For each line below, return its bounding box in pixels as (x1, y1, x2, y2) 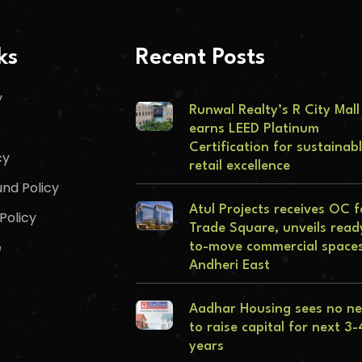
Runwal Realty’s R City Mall (189, 103, 360, 118)
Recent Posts (135, 47, 265, 70)
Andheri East (189, 259, 270, 273)
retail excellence (189, 159, 290, 174)
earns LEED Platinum (189, 122, 319, 137)
